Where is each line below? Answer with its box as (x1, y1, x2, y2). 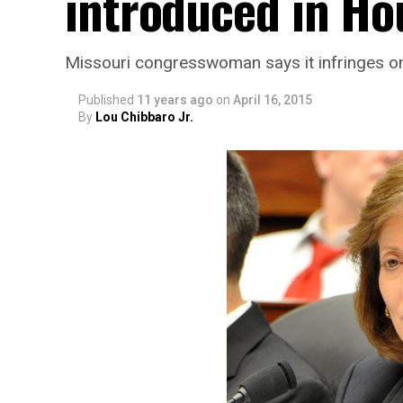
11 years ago (137, 93, 213, 107)
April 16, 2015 (233, 93, 312, 107)
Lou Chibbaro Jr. (95, 110, 193, 124)
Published (78, 93, 134, 107)
